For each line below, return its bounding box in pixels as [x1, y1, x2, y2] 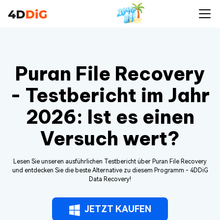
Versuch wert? [40, 127, 180, 150]
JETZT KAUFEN [84, 204, 151, 214]
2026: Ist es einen [26, 105, 194, 129]
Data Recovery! [89, 176, 131, 183]
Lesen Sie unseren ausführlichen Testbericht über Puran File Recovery [13, 158, 207, 165]
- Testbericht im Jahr [10, 83, 210, 107]
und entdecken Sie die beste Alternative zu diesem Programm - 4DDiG [12, 167, 208, 174]
